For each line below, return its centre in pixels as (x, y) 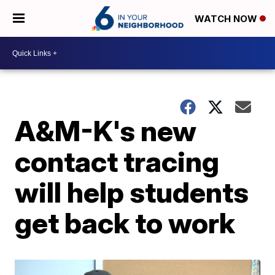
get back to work (125, 223)
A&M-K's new (106, 131)
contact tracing (117, 161)
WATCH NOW (227, 19)
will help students (132, 192)
